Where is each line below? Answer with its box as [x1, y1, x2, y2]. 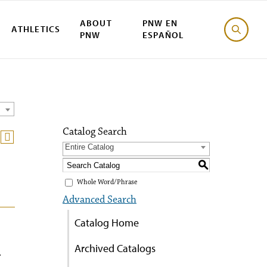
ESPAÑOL [142, 29, 184, 41]
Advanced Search [63, 193, 136, 206]
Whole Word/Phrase [77, 178, 137, 187]
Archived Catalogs [74, 241, 156, 255]
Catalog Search [63, 125, 127, 138]
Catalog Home [74, 216, 139, 229]
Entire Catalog [65, 142, 114, 151]
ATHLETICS [11, 23, 61, 35]
